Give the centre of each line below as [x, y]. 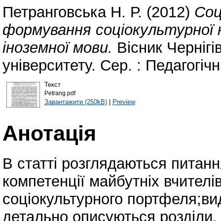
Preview [124, 102]
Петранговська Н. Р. [72, 12]
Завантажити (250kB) [75, 102]
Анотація [49, 133]
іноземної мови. [57, 48]
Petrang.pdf [60, 93]
